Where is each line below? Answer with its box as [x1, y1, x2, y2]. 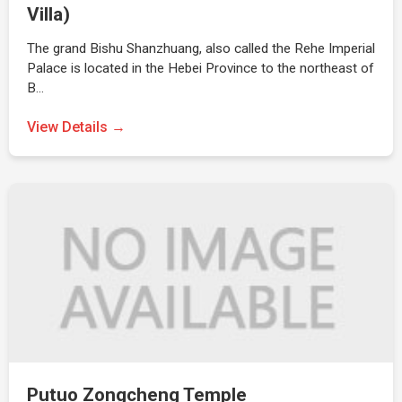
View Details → [27, 118, 126, 135]
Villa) [27, 4, 70, 25]
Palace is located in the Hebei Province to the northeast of [27, 60, 374, 76]
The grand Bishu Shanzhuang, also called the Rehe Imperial [27, 40, 375, 57]
